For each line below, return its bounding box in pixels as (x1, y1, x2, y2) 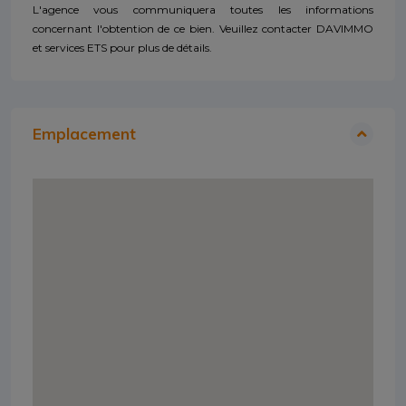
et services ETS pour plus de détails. (33, 40, 212, 54)
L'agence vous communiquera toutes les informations (33, 2, 373, 16)
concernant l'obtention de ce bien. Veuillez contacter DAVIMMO (33, 21, 373, 35)
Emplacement (33, 123, 136, 143)
